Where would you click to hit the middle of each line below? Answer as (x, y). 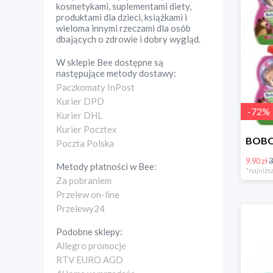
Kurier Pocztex (87, 129)
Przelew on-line (88, 194)
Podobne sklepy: (89, 232)
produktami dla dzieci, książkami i (122, 17)
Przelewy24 (80, 208)
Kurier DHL (79, 115)
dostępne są (138, 62)
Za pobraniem (84, 180)
